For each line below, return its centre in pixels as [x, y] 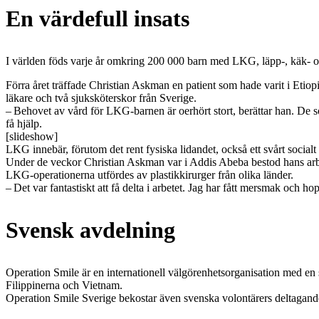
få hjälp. [24, 123]
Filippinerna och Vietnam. [64, 285]
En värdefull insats [98, 18]
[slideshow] [32, 136]
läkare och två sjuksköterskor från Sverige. [101, 98]
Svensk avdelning [90, 230]
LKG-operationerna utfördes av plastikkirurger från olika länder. [150, 174]
